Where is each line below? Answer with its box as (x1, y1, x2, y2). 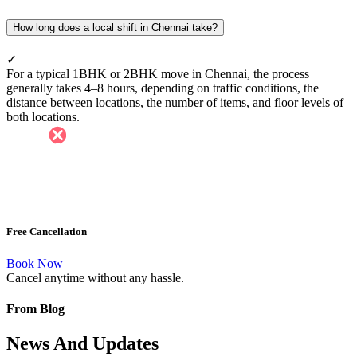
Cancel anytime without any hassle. (6, 270, 184, 284)
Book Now (6, 256, 63, 270)
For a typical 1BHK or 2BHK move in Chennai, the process (6, 66, 309, 80)
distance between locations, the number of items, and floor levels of (6, 95, 343, 109)
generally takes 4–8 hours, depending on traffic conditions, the (6, 80, 319, 95)
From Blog (6, 301, 65, 316)
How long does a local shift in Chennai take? (13, 21, 218, 33)
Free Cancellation (6, 226, 87, 238)
